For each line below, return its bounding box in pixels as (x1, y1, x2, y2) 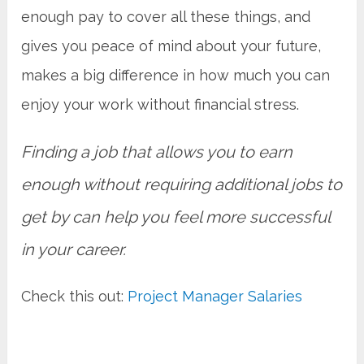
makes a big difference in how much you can (21, 66, 331, 84)
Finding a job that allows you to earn (21, 141, 293, 162)
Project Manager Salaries (128, 287, 303, 305)
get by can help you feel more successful (21, 206, 331, 227)
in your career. (21, 239, 127, 259)
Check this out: (21, 287, 128, 305)
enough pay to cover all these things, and (21, 7, 311, 25)
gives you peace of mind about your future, (21, 37, 322, 54)
